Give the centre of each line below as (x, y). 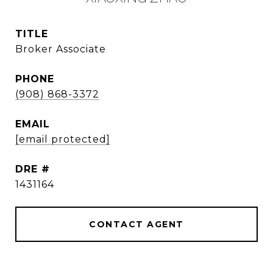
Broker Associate (61, 49)
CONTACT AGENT (136, 224)
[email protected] (63, 139)
